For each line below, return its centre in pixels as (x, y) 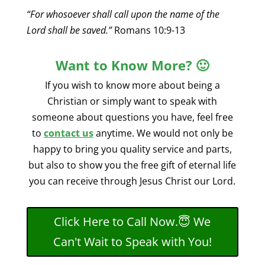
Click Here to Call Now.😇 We (132, 221)
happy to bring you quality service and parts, (132, 149)
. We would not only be (182, 133)
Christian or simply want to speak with (132, 101)
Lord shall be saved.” (69, 30)
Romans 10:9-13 (148, 30)
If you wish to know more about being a (132, 85)
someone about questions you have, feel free (132, 117)
